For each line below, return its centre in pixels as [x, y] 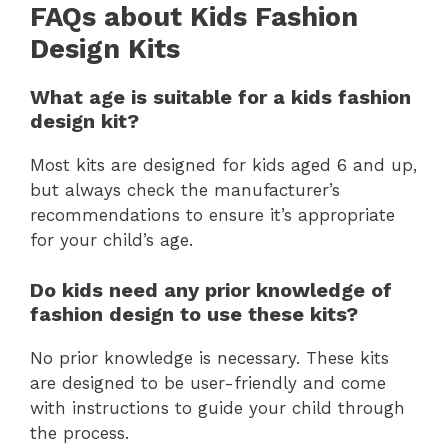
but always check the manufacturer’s [185, 189]
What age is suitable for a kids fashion [220, 96]
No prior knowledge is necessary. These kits [209, 358]
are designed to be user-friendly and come [208, 383]
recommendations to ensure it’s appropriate [212, 214]
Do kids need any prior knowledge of [211, 290]
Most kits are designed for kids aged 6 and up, [223, 164]
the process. [79, 433]
